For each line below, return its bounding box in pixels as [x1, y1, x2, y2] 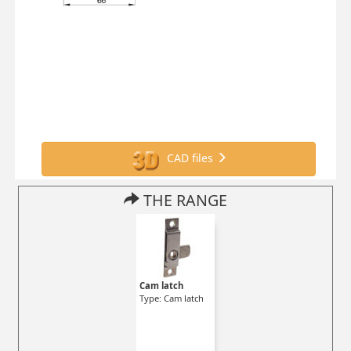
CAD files [164, 150, 217, 166]
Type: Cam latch [139, 291, 204, 304]
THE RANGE [139, 190, 227, 212]
